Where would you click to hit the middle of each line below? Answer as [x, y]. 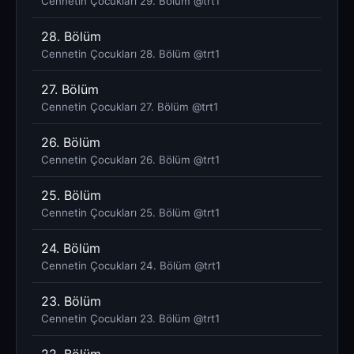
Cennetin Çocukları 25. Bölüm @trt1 [130, 212]
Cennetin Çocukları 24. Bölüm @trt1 [131, 265]
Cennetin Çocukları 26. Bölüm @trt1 [130, 159]
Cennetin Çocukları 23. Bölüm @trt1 [130, 318]
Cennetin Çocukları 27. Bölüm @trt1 [130, 106]
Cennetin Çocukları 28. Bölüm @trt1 [130, 53]
